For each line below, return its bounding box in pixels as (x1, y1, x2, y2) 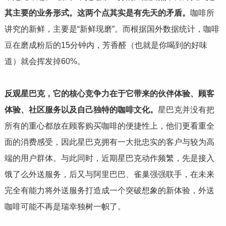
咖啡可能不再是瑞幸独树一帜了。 (4, 202, 126, 211)
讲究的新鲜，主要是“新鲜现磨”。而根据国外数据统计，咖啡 (4, 25, 219, 34)
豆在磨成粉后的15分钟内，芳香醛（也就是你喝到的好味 (4, 41, 207, 50)
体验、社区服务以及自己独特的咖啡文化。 (4, 105, 158, 115)
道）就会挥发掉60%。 (4, 57, 85, 66)
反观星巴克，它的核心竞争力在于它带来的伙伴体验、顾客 (4, 89, 214, 98)
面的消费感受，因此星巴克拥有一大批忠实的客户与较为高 (4, 138, 214, 147)
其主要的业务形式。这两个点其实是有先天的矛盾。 (4, 9, 190, 18)
